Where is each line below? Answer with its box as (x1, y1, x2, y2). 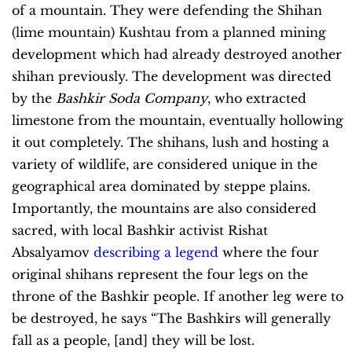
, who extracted (207, 90, 306, 106)
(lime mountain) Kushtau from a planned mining (12, 24, 326, 40)
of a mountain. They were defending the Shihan (12, 2, 322, 18)
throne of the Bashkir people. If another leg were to (12, 288, 343, 304)
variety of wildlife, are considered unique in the (12, 156, 317, 172)
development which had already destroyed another (12, 46, 342, 62)
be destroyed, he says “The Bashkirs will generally (12, 310, 331, 326)
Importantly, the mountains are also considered (12, 200, 317, 216)
